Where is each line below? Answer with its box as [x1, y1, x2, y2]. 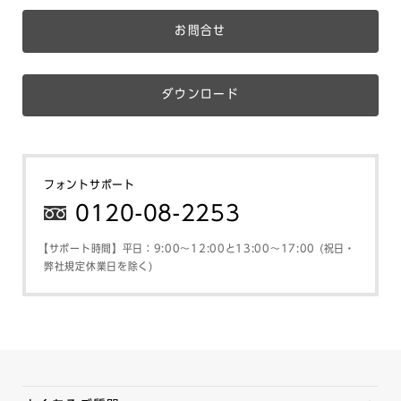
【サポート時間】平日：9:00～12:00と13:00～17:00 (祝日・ [38, 243, 355, 254]
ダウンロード [161, 88, 240, 101]
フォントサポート [44, 179, 135, 192]
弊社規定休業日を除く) [44, 260, 153, 272]
